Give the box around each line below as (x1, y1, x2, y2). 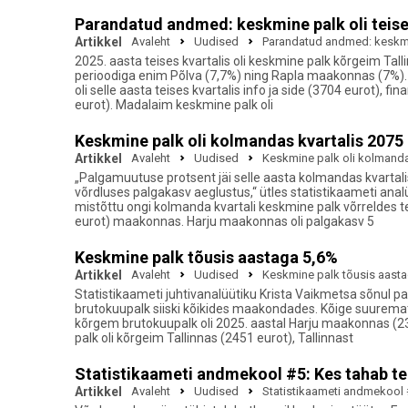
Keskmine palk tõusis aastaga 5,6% (75, 248, 338, 267)
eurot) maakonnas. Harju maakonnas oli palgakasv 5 (75, 214, 374, 229)
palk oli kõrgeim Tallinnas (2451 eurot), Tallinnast (75, 331, 353, 345)
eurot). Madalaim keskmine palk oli (75, 97, 273, 112)
